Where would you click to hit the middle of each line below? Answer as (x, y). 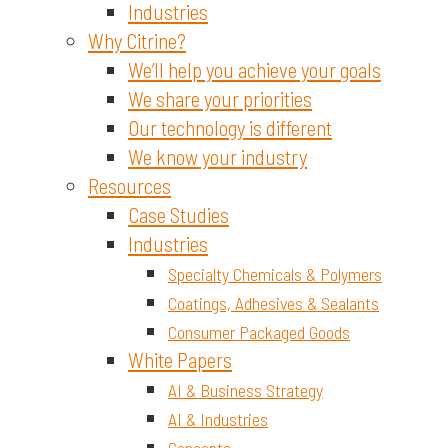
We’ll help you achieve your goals (254, 69)
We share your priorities (220, 98)
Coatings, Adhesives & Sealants (273, 303)
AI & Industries (218, 419)
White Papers (180, 359)
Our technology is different (230, 127)
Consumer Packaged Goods (259, 332)
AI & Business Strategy (245, 390)
